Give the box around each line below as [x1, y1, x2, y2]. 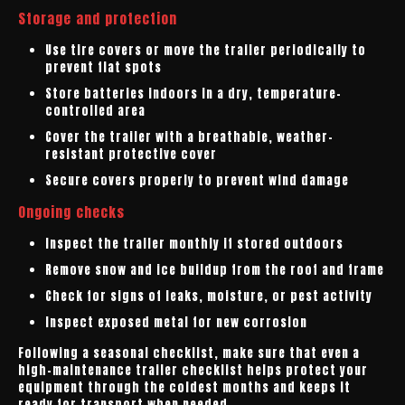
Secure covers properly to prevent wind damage [45, 172, 349, 189]
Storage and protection [18, 8, 177, 29]
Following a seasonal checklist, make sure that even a [18, 344, 360, 362]
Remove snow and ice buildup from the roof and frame [45, 261, 384, 278]
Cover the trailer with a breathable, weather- [45, 128, 334, 146]
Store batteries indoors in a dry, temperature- [45, 85, 342, 102]
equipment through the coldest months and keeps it [18, 379, 351, 396]
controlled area [45, 102, 146, 119]
